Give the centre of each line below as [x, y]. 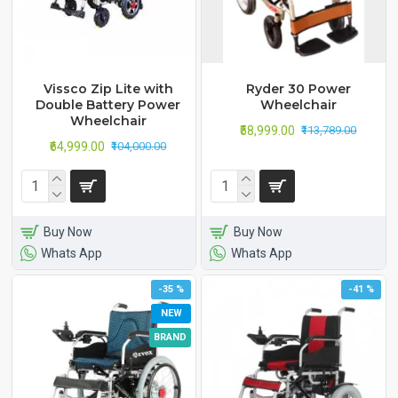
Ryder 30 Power [298, 88]
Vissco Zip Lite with [108, 88]
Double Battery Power [108, 104]
